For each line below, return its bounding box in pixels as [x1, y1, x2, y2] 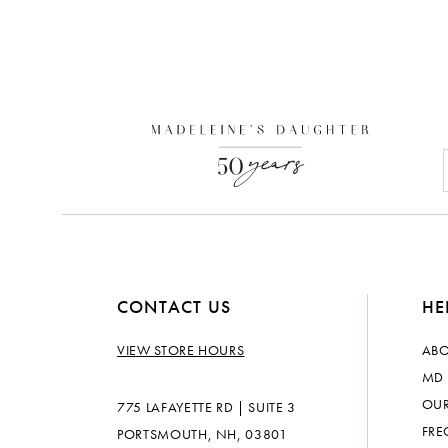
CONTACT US [117, 295, 231, 319]
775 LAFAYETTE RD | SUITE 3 [117, 398, 296, 417]
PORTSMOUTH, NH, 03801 [117, 425, 288, 444]
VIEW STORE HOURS [117, 341, 245, 360]
